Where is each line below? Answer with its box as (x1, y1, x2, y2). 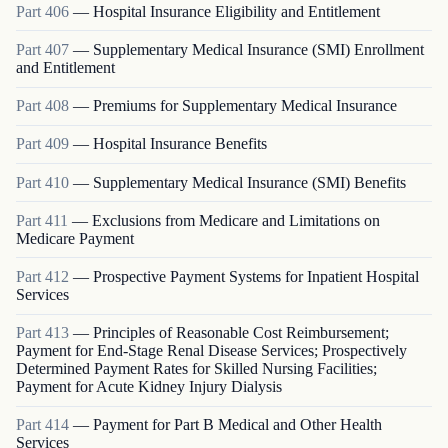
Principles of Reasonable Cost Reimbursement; (93, 324, 389, 342)
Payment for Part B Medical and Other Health (93, 416, 382, 434)
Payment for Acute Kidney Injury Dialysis (16, 378, 282, 396)
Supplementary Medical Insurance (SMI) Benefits (93, 173, 406, 191)
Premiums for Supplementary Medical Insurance (93, 97, 397, 115)
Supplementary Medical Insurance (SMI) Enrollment (93, 40, 424, 58)
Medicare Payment (16, 229, 134, 247)
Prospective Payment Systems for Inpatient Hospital (93, 267, 419, 285)
